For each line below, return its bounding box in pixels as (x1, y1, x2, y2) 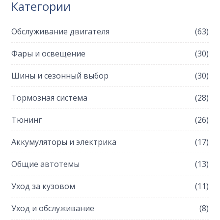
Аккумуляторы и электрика (11, 137, 117, 148)
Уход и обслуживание (11, 203, 95, 214)
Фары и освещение (11, 48, 86, 59)
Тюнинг (11, 114, 42, 126)
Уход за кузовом (11, 181, 76, 192)
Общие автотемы (11, 159, 80, 170)
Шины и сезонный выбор (11, 70, 109, 82)
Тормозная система (11, 92, 88, 104)
